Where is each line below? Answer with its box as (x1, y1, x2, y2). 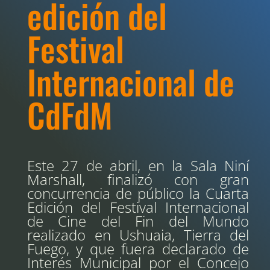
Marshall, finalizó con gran (27, 169, 249, 189)
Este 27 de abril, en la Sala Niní (27, 155, 249, 175)
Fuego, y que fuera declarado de (27, 239, 249, 259)
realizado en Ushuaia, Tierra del (27, 225, 249, 245)
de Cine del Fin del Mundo (27, 211, 249, 231)
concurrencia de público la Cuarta (27, 183, 249, 203)
